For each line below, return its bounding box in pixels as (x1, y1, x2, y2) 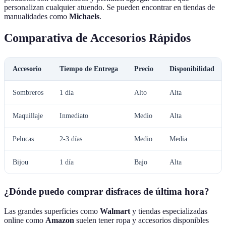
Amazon (45, 215, 74, 224)
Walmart (100, 206, 130, 215)
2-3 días (60, 135, 82, 143)
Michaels (69, 12, 99, 21)
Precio (134, 65, 153, 73)
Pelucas (13, 135, 34, 143)
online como (4, 215, 45, 224)
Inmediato (60, 112, 88, 120)
